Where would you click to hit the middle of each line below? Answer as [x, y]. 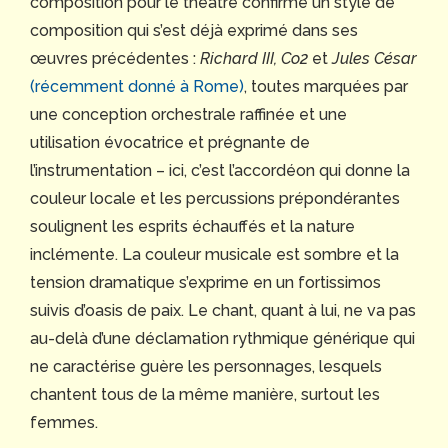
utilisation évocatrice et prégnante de [170, 143]
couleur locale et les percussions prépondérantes [215, 199]
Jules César [374, 59]
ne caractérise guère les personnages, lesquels [206, 367]
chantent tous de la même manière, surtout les [205, 395]
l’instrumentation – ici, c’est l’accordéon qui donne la [220, 171]
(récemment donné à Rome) [137, 87]
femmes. [64, 423]
